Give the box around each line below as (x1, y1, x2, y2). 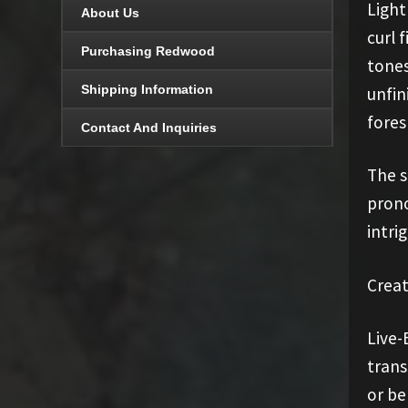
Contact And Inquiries (81, 120, 218, 136)
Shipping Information (81, 82, 214, 97)
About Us (81, 5, 140, 21)
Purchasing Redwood (81, 44, 216, 59)
